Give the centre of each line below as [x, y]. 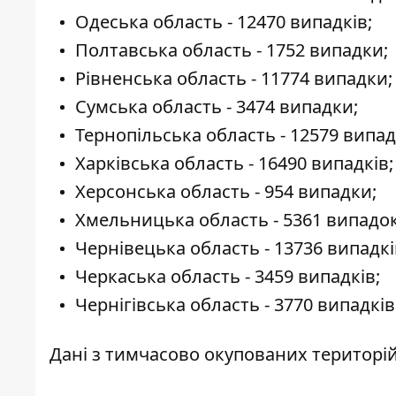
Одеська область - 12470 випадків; [224, 22]
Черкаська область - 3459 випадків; [228, 277]
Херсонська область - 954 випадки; [226, 192]
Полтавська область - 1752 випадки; [232, 50]
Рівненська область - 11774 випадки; [234, 79]
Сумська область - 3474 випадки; [217, 107]
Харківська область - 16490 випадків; [234, 164]
